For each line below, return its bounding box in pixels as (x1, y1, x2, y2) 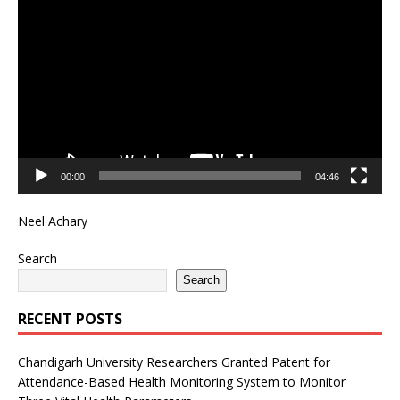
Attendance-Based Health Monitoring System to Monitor (18, 372, 346, 390)
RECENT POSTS (18, 308, 122, 329)
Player (17, 8, 53, 25)
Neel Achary (18, 212, 87, 229)
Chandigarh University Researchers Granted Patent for (18, 353, 330, 371)
